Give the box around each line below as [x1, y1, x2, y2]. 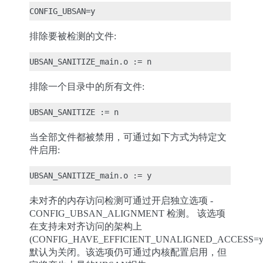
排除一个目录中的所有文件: [29, 82, 144, 92]
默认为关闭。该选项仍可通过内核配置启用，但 [29, 247, 227, 257]
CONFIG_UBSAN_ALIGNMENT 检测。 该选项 [29, 208, 225, 218]
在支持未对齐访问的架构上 [29, 221, 142, 231]
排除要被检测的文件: [29, 31, 116, 41]
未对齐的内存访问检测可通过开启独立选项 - [29, 195, 213, 205]
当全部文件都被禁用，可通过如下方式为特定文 [29, 132, 227, 142]
